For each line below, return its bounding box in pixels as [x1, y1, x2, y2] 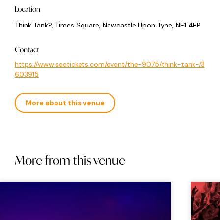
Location [15, 4, 40, 14]
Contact [15, 44, 39, 54]
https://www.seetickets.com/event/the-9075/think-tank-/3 [15, 59, 205, 69]
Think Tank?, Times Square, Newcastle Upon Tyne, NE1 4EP [15, 20, 201, 29]
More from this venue [15, 152, 125, 168]
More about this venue [26, 98, 105, 107]
